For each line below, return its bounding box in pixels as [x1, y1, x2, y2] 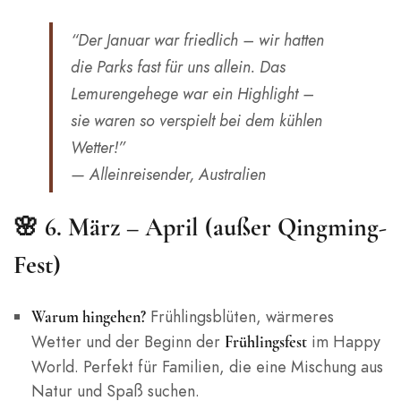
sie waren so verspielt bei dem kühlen [71, 109, 322, 132]
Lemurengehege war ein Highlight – [71, 82, 314, 106]
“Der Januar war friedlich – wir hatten [71, 29, 324, 52]
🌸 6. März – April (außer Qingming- [13, 212, 387, 243]
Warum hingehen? [30, 307, 146, 328]
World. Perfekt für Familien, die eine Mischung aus [30, 355, 383, 379]
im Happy [306, 330, 380, 354]
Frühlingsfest [224, 332, 307, 353]
